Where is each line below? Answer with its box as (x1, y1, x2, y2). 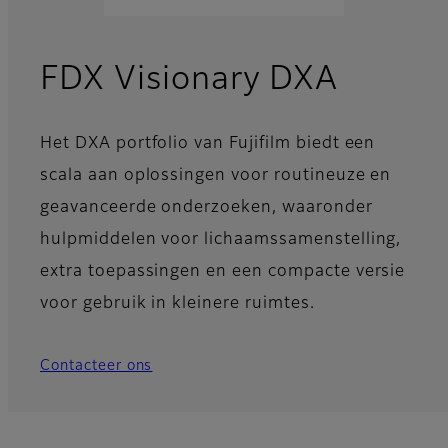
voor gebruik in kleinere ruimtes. (40, 296, 315, 313)
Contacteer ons (40, 359, 153, 374)
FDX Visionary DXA (40, 64, 339, 97)
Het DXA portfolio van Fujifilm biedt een (40, 136, 376, 153)
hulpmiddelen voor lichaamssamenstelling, (40, 232, 402, 249)
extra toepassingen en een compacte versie (40, 264, 406, 281)
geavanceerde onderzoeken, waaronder (40, 200, 373, 217)
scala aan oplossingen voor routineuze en (40, 168, 392, 185)
